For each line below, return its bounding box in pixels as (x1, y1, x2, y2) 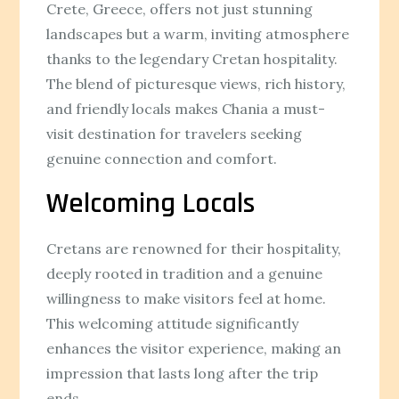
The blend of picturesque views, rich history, (46, 74, 346, 93)
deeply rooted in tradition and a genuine (46, 264, 323, 282)
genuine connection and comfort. (46, 149, 278, 167)
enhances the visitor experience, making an (46, 338, 342, 357)
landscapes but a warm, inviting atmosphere (46, 24, 350, 43)
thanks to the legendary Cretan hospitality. (46, 49, 338, 68)
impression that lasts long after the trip (46, 363, 319, 382)
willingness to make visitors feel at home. (46, 289, 327, 307)
